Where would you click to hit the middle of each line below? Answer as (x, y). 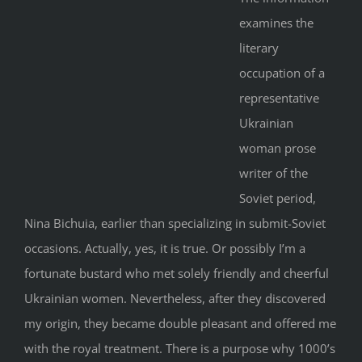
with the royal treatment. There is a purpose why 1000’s (180, 349)
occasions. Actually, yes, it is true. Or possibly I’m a (165, 248)
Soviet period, (278, 198)
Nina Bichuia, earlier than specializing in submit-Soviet (175, 223)
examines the (276, 23)
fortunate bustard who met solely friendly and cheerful (177, 274)
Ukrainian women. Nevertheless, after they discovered (175, 299)
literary (259, 48)
